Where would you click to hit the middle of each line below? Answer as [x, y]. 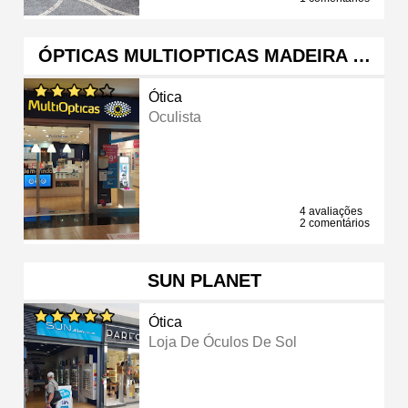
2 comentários [335, 223]
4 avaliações [331, 211]
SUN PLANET [204, 280]
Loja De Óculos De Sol [223, 342]
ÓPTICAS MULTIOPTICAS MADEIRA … [204, 55]
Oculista [175, 117]
